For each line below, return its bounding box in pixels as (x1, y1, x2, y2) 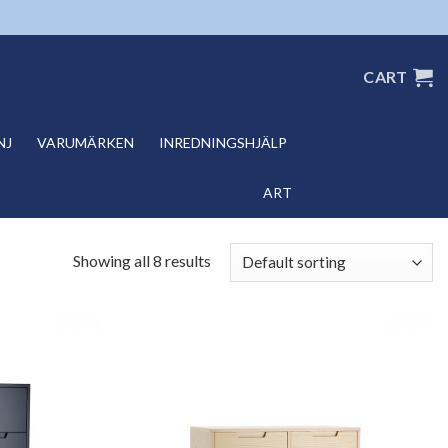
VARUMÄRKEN (36, 134, 134, 151)
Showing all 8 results (72, 250, 211, 270)
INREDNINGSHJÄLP (158, 134, 287, 151)
